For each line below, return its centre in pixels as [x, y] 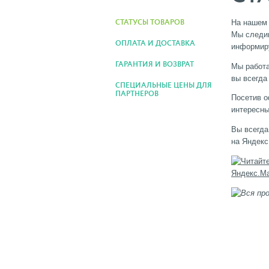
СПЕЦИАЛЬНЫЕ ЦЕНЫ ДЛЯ [164, 86]
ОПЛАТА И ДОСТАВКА [155, 44]
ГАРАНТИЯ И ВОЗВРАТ [155, 65]
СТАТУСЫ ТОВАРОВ [150, 23]
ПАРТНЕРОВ [137, 94]
